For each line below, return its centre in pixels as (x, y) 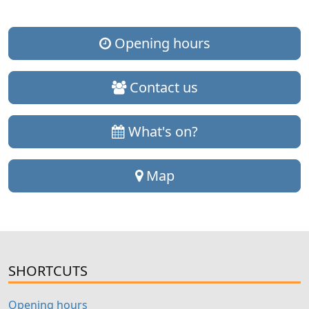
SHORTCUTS (48, 271)
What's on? (161, 132)
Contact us (162, 88)
